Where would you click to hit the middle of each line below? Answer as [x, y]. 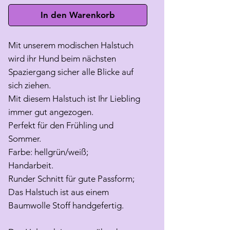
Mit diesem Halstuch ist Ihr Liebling [74, 99]
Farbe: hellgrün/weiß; [48, 152]
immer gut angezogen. [51, 112]
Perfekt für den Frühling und [61, 126]
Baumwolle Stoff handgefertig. [66, 206]
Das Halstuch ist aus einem [59, 192]
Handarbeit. [31, 166]
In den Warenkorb [78, 15]
